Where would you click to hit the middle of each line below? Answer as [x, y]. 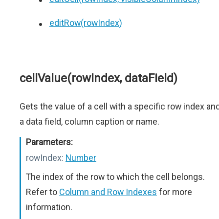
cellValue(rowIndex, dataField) [99, 78]
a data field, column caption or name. [89, 121]
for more [175, 192]
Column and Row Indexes [108, 192]
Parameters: [49, 142]
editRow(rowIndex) [86, 23]
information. [49, 207]
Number [81, 158]
